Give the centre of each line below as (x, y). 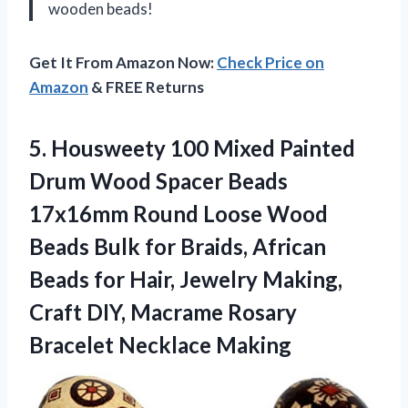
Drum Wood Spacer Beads (158, 180)
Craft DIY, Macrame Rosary (163, 311)
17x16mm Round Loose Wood (178, 213)
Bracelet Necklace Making (160, 344)
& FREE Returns (146, 87)
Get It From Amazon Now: (123, 62)
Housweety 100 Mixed (163, 148)
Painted (315, 148)
